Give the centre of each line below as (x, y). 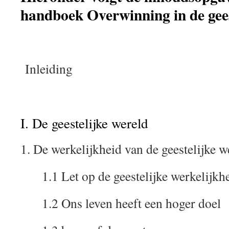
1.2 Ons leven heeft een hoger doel (123, 203)
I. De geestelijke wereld (86, 123)
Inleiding (47, 68)
